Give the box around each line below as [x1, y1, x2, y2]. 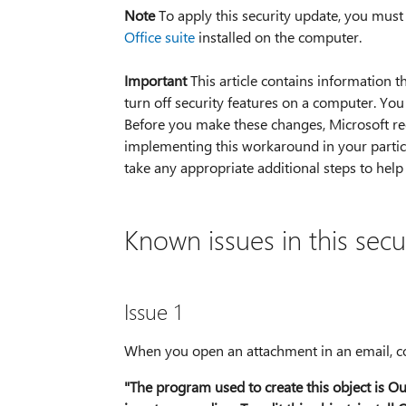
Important [123, 71, 187, 91]
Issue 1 [123, 296, 182, 326]
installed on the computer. [194, 27, 362, 47]
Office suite [123, 27, 195, 47]
